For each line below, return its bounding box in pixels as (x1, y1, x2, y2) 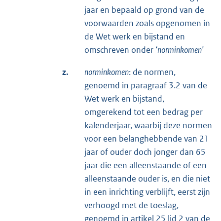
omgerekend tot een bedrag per (84, 106, 203, 117)
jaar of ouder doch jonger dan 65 (84, 146, 206, 157)
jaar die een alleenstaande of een (84, 159, 207, 171)
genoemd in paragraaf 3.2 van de (84, 79, 207, 91)
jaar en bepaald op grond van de (84, 4, 204, 15)
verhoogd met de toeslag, (84, 199, 179, 211)
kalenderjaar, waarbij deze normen (84, 119, 212, 131)
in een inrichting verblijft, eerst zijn (84, 186, 210, 197)
